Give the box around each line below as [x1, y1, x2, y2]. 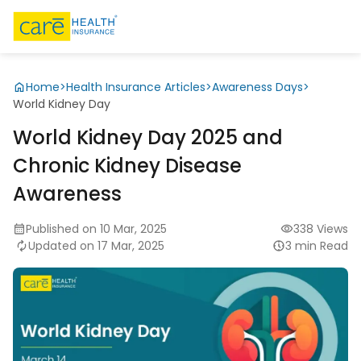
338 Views [293, 220, 348, 237]
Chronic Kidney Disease [13, 151, 242, 179]
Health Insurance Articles [66, 78, 205, 95]
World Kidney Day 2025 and [13, 123, 283, 151]
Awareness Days [212, 78, 303, 95]
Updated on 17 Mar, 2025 [28, 237, 164, 254]
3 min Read [285, 237, 348, 254]
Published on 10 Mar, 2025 [26, 220, 167, 237]
